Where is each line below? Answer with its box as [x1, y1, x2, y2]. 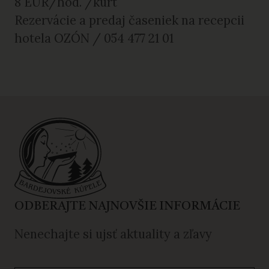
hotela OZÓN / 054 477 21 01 [14, 30, 174, 46]
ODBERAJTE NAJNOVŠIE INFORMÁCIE [14, 200, 240, 213]
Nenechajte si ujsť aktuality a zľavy [14, 226, 212, 242]
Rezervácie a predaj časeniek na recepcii [14, 12, 244, 28]
